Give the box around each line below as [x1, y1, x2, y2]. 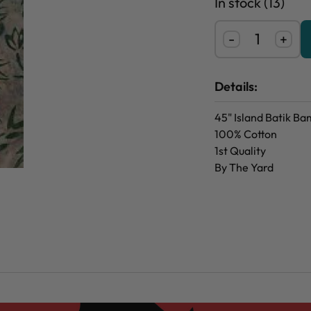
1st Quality [215, 144, 268, 158]
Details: [215, 78, 258, 95]
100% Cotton [215, 127, 279, 142]
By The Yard [215, 160, 276, 175]
